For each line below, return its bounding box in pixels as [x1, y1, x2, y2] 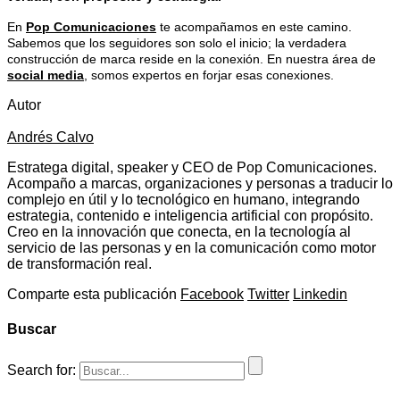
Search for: [7, 362, 76, 379]
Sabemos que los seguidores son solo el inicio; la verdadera [7, 35, 346, 50]
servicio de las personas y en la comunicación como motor [7, 239, 376, 255]
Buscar [7, 321, 56, 337]
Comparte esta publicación [7, 286, 177, 302]
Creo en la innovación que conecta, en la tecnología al [7, 223, 351, 239]
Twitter [247, 286, 289, 302]
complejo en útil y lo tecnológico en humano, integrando [7, 191, 360, 207]
